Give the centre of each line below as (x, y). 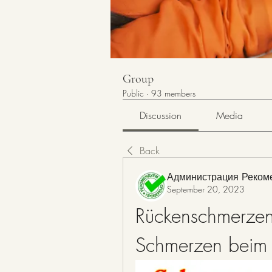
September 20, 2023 (206, 189)
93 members (173, 93)
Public (133, 93)
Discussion (161, 115)
